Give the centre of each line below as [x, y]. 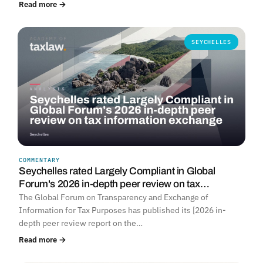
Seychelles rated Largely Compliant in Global [117, 171]
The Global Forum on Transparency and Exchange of [114, 198]
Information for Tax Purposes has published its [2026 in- [122, 210]
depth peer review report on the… [81, 223]
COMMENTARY [39, 160]
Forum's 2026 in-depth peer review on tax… [114, 184]
